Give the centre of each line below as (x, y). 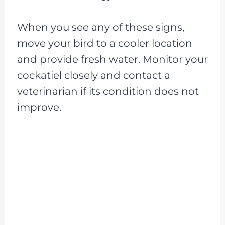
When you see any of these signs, (100, 27)
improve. (39, 107)
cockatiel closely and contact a (93, 75)
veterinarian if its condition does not (108, 91)
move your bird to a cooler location (104, 43)
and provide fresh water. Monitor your (112, 59)
